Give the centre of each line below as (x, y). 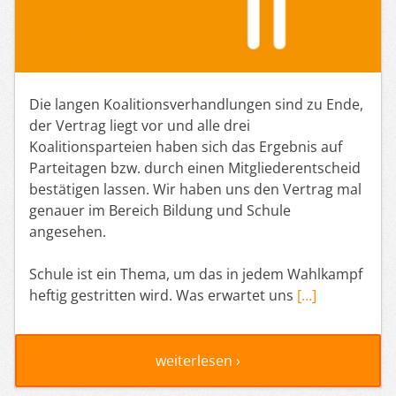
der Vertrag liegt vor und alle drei (140, 125)
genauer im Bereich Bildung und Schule (160, 210)
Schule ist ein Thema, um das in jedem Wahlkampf (196, 274)
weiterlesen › (198, 360)
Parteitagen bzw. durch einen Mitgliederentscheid (195, 168)
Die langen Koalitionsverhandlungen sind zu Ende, (196, 104)
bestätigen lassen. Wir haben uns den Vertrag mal (195, 189)
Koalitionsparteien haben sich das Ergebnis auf (186, 146)
